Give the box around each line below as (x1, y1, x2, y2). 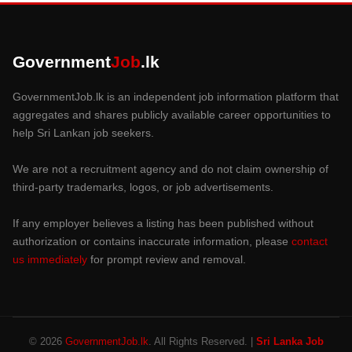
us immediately (13, 252, 87, 266)
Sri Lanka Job (255, 335, 324, 347)
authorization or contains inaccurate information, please (13, 234, 291, 247)
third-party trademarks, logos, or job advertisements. (13, 180, 273, 193)
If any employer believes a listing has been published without (13, 216, 313, 229)
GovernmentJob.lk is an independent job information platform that (13, 90, 339, 103)
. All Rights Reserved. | (148, 335, 256, 347)
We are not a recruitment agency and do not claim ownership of (13, 162, 328, 175)
